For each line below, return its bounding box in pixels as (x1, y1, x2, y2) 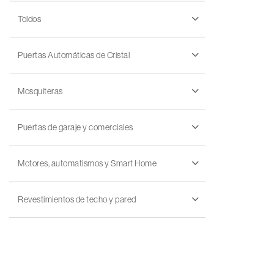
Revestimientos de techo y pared (18, 194, 136, 204)
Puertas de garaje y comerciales (18, 122, 133, 132)
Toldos (18, 14, 41, 24)
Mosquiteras (18, 86, 63, 96)
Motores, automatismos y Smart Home (18, 158, 157, 168)
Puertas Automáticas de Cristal (18, 50, 130, 60)
